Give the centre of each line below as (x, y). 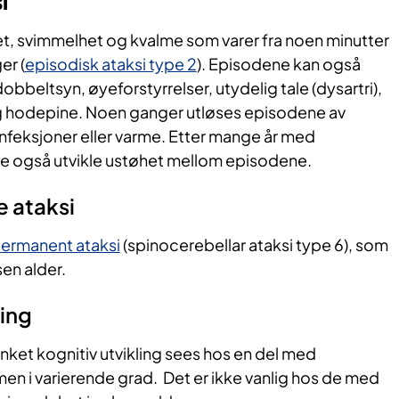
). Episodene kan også (278, 64)
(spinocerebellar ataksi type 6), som (254, 245)
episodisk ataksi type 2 (110, 64)
